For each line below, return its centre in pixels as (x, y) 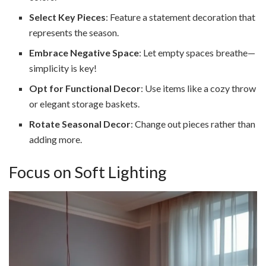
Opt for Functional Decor (85, 88)
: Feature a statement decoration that (181, 17)
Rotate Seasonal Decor (80, 123)
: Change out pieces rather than (193, 123)
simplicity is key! (63, 68)
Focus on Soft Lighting (88, 172)
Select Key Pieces (68, 17)
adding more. (56, 139)
